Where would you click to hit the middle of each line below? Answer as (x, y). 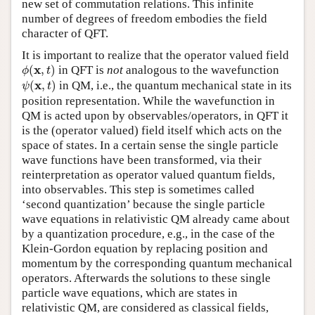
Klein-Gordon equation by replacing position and (145, 248)
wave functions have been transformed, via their (142, 160)
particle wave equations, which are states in (130, 292)
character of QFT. (65, 33)
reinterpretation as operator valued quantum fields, (148, 174)
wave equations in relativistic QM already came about (156, 219)
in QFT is (81, 70)
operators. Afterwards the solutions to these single (146, 278)
